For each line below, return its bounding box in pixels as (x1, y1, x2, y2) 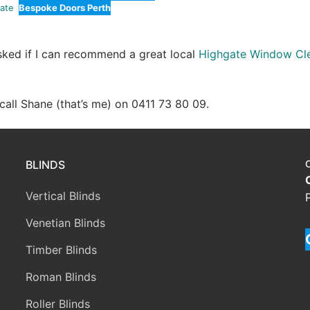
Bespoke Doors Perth (18, 2, 111, 14)
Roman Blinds (25, 270, 96, 284)
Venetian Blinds (25, 216, 105, 230)
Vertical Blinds (25, 189, 100, 203)
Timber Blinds (25, 243, 97, 257)
